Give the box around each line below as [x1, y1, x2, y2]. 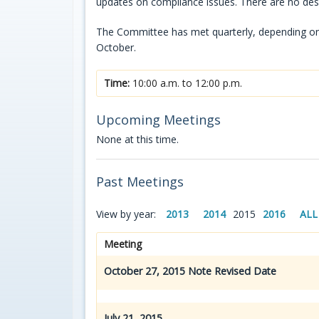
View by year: [96, 206, 159, 221]
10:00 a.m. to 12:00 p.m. [130, 75, 242, 90]
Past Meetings [96, 172, 184, 190]
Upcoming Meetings [96, 110, 221, 128]
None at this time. [96, 132, 179, 146]
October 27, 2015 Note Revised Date [104, 263, 276, 278]
